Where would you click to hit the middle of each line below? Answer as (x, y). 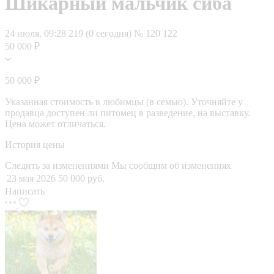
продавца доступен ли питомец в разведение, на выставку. (128, 113)
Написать (25, 191)
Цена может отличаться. (55, 124)
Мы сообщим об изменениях (171, 165)
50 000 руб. (81, 178)
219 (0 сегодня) (101, 33)
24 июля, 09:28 (35, 33)
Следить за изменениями (58, 165)
